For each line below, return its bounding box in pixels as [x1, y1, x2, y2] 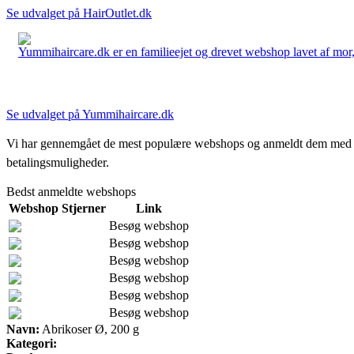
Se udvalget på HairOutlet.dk [6, 6, 152, 20]
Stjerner [62, 201, 106, 215]
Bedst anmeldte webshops [6, 184, 136, 198]
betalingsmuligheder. [6, 155, 109, 169]
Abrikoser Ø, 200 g [40, 322, 139, 336]
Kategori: [6, 336, 57, 350]
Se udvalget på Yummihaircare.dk [6, 107, 174, 121]
